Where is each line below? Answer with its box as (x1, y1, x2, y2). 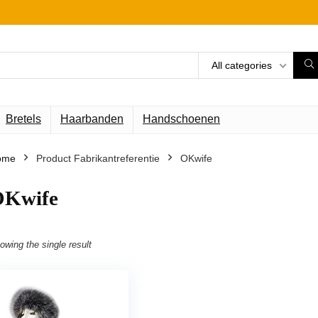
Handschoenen (143, 113, 220, 126)
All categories (212, 60, 272, 72)
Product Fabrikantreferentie (36, 153, 160, 165)
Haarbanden (60, 113, 124, 126)
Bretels (6, 113, 41, 126)
